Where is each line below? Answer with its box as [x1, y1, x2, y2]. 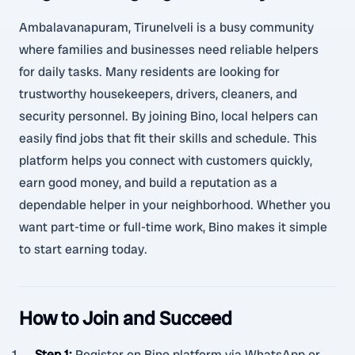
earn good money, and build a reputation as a [19, 174, 277, 191]
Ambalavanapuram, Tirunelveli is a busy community [19, 19, 314, 36]
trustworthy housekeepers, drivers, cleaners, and [19, 86, 297, 102]
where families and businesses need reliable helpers [19, 41, 319, 58]
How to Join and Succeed [19, 306, 232, 330]
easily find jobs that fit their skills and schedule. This [19, 130, 317, 147]
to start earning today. [19, 241, 147, 258]
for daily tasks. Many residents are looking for [19, 63, 280, 80]
